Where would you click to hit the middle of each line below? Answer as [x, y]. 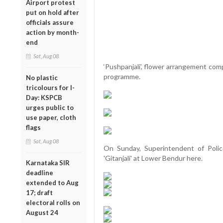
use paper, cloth [51, 117]
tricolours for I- [50, 87]
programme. [122, 77]
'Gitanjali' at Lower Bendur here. [153, 158]
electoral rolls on [53, 202]
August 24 [42, 212]
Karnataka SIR [48, 163]
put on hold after [53, 12]
